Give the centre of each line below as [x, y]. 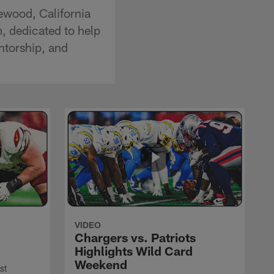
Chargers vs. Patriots [135, 237]
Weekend [101, 264]
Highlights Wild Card [134, 250]
